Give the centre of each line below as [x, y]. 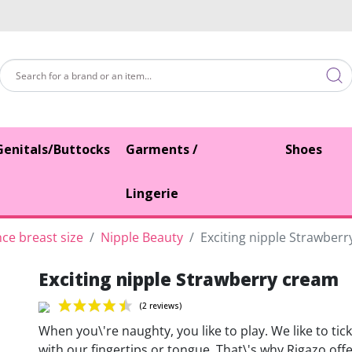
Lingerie [152, 193]
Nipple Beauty [142, 237]
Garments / [162, 149]
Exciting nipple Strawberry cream [188, 279]
